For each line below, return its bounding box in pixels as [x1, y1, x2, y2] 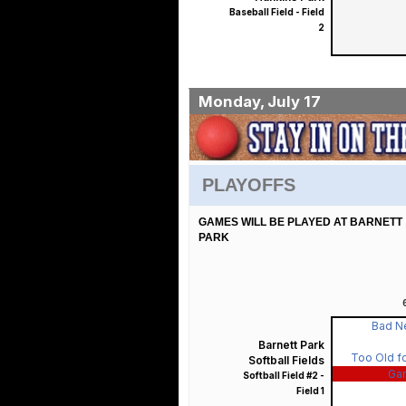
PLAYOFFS [201, 174, 295, 195]
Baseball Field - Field [228, 6, 324, 18]
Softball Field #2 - [242, 369, 324, 381]
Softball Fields [247, 353, 324, 367]
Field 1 [295, 384, 324, 396]
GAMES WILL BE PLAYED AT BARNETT [198, 215, 402, 228]
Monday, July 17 [198, 92, 321, 111]
